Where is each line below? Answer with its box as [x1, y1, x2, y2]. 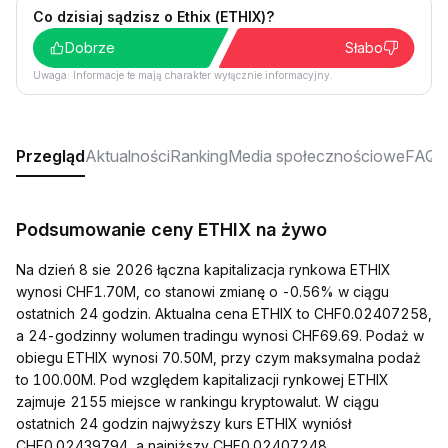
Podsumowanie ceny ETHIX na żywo [16, 219, 327, 240]
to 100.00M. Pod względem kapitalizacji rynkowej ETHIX [16, 371, 389, 388]
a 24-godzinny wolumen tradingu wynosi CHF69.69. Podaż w [16, 327, 424, 344]
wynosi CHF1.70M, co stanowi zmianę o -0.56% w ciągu [16, 283, 389, 300]
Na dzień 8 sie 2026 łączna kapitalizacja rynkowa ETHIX [16, 261, 391, 278]
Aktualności [85, 146, 170, 166]
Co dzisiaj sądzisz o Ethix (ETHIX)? [33, 8, 274, 25]
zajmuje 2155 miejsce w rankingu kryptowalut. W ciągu [16, 393, 379, 410]
